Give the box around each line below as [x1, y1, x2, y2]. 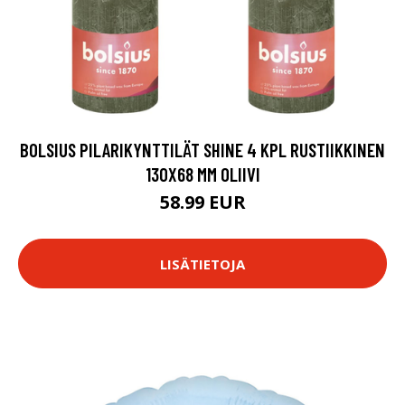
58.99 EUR [159, 190, 246, 214]
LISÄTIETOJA [160, 254, 245, 273]
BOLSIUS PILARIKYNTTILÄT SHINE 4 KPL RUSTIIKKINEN [20, 138, 385, 161]
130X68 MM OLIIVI [145, 163, 260, 185]
